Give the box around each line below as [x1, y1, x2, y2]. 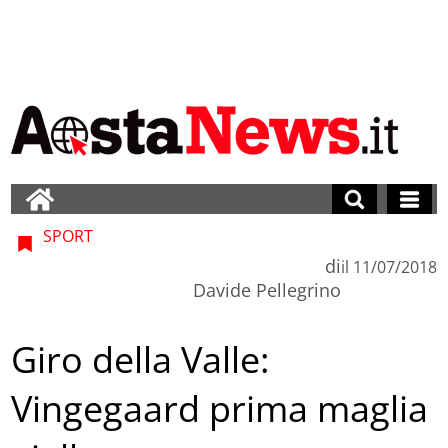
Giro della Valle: [11, 335, 270, 385]
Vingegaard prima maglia [11, 384, 429, 434]
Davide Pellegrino [192, 277, 341, 302]
